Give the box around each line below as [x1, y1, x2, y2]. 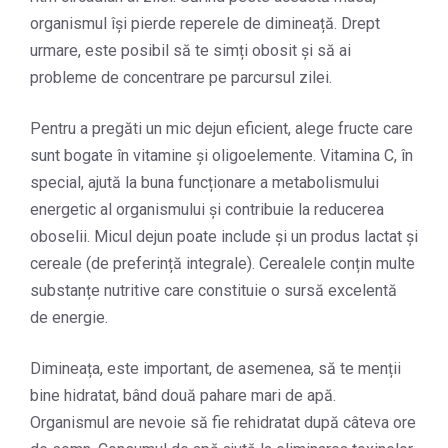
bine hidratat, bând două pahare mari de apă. [30, 386, 336, 406]
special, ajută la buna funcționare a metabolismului [30, 173, 379, 193]
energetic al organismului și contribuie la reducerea [30, 200, 384, 220]
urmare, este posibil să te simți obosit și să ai [30, 41, 351, 61]
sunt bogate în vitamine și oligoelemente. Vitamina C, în [30, 146, 413, 166]
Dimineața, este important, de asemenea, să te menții [30, 359, 401, 379]
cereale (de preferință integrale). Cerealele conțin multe [30, 254, 415, 274]
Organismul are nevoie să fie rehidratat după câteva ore [30, 413, 416, 433]
